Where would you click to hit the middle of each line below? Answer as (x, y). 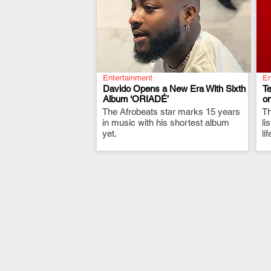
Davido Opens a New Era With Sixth (174, 89)
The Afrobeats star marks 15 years (171, 112)
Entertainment (128, 78)
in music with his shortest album (166, 122)
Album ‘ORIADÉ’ (136, 99)
